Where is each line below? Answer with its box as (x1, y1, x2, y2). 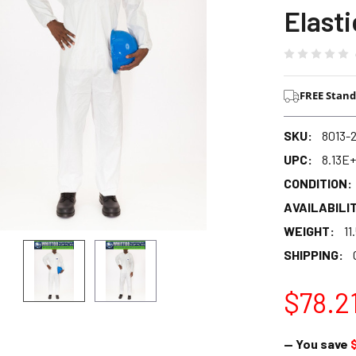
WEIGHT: (283, 222, 335, 238)
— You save (283, 335, 348, 351)
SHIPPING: (283, 246, 343, 262)
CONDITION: (283, 175, 352, 191)
